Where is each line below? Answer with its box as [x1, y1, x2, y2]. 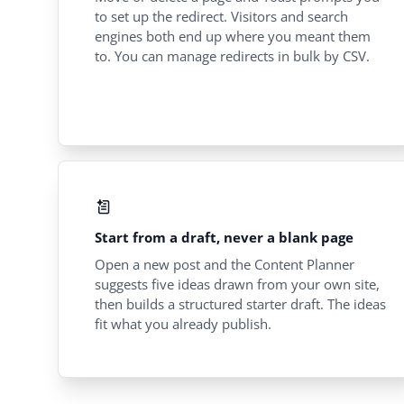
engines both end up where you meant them [95, 27, 371, 46]
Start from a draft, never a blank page [95, 228, 353, 247]
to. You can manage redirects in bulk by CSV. [95, 47, 370, 66]
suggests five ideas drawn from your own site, [95, 275, 380, 294]
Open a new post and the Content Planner [95, 255, 354, 274]
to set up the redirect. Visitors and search [95, 7, 348, 26]
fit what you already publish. [95, 315, 271, 334]
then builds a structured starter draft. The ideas [95, 295, 386, 314]
